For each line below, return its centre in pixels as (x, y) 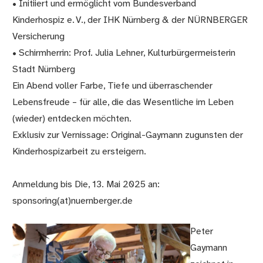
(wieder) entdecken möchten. (72, 119)
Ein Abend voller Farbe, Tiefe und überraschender (113, 86)
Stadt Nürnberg (44, 70)
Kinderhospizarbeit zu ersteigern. (80, 152)
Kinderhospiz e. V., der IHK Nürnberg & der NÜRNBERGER (130, 21)
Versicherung (39, 37)
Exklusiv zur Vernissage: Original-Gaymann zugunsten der (128, 136)
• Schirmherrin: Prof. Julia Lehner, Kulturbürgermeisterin (124, 53)
